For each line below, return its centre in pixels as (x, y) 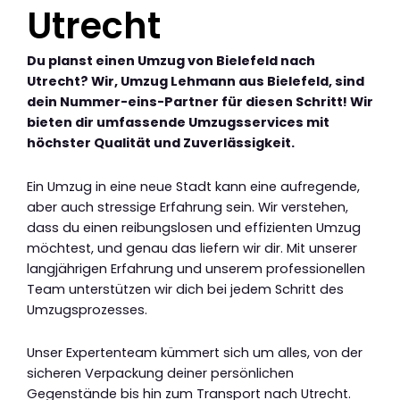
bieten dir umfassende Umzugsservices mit (178, 123)
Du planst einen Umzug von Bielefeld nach (171, 61)
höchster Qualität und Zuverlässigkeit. (161, 143)
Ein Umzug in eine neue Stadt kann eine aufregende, (193, 186)
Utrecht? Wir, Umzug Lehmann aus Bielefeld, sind (196, 82)
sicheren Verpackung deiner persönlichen (160, 374)
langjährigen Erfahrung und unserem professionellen (196, 268)
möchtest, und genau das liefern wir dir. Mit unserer (192, 248)
